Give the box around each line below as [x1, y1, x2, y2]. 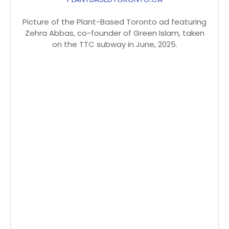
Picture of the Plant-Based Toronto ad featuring [22, 16, 207, 28]
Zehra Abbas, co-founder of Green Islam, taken [25, 28, 204, 39]
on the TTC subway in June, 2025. [52, 39, 177, 50]
